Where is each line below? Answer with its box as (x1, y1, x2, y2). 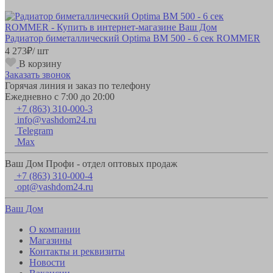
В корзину (19, 58, 62, 69)
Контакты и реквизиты (29, 246, 125, 257)
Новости (29, 257, 65, 268)
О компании (29, 224, 80, 235)
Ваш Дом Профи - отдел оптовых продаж (5, 158, 177, 169)
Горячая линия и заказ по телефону (5, 80, 151, 91)
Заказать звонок (5, 69, 71, 80)
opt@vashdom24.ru (17, 181, 93, 192)
